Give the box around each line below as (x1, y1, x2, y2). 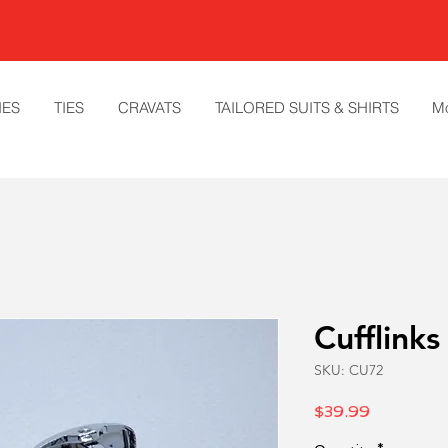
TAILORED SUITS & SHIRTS (214, 98, 399, 117)
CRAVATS (117, 98, 181, 117)
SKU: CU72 (314, 360, 383, 379)
